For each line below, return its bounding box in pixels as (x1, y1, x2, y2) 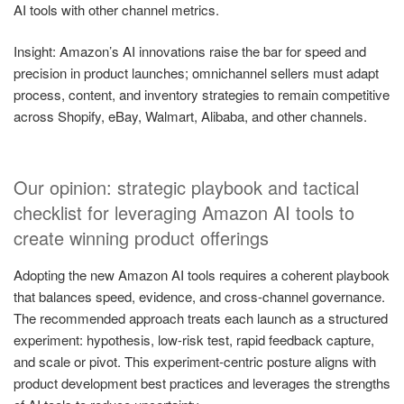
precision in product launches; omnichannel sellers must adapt (14, 63, 379, 83)
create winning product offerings (14, 224, 269, 251)
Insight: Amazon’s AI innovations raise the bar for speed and (14, 41, 366, 61)
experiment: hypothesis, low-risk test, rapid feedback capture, (14, 329, 374, 349)
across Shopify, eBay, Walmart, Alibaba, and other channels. (14, 106, 367, 126)
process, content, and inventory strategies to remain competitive (14, 85, 390, 105)
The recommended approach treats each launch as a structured (14, 308, 388, 327)
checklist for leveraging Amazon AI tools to (14, 198, 354, 225)
